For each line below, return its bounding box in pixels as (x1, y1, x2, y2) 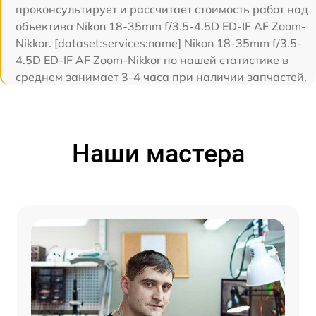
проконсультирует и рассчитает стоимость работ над (16, 1, 308, 16)
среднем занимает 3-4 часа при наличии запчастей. (16, 69, 307, 84)
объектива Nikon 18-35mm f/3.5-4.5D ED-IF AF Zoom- (16, 18, 306, 33)
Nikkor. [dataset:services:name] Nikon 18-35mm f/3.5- (16, 35, 302, 50)
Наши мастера (71, 138, 245, 169)
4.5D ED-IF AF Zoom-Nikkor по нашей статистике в (16, 52, 288, 67)
